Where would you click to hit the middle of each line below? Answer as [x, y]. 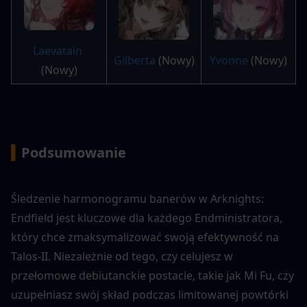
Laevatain [58, 51]
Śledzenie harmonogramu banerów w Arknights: [137, 199]
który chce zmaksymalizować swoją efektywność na [145, 237]
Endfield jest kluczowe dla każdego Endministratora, [147, 218]
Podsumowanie [74, 153]
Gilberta [134, 61]
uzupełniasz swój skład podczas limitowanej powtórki [150, 295]
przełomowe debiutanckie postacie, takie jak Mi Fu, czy [152, 276]
